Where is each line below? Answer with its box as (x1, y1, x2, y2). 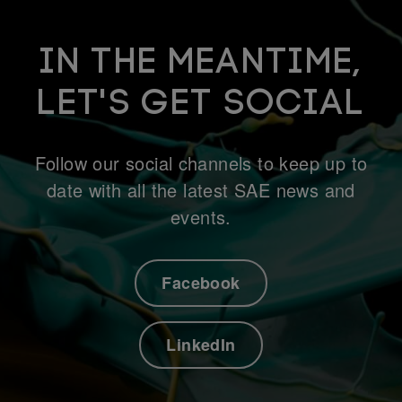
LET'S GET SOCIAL (37, 82, 365, 123)
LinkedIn (166, 333, 236, 357)
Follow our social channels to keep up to (34, 150, 368, 177)
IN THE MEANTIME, (39, 40, 363, 82)
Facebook (162, 271, 240, 295)
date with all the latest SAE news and (47, 177, 355, 204)
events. (170, 204, 232, 231)
